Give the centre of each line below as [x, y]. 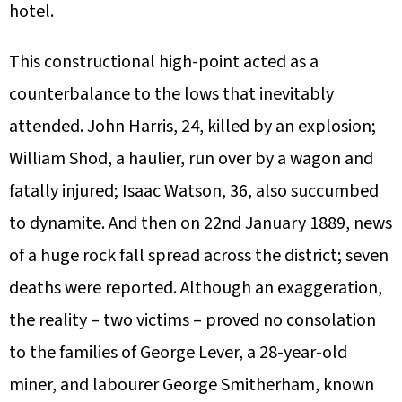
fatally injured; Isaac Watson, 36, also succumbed [194, 192]
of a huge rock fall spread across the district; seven [199, 256]
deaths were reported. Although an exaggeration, [196, 288]
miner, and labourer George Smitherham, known [192, 385]
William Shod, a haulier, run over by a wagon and [191, 159]
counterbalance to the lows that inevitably [171, 95]
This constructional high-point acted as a [164, 62]
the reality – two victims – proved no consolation [192, 321]
